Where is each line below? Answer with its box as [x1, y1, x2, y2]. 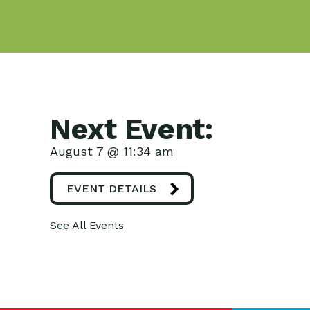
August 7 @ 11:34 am [50, 144, 174, 158]
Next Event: [50, 112, 213, 146]
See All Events [50, 219, 124, 232]
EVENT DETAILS [66, 182, 156, 195]
